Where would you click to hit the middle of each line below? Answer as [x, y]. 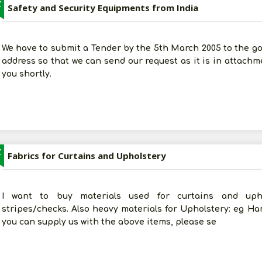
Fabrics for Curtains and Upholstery [87, 156]
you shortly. [26, 74]
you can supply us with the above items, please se [109, 222]
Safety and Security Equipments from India [103, 8]
